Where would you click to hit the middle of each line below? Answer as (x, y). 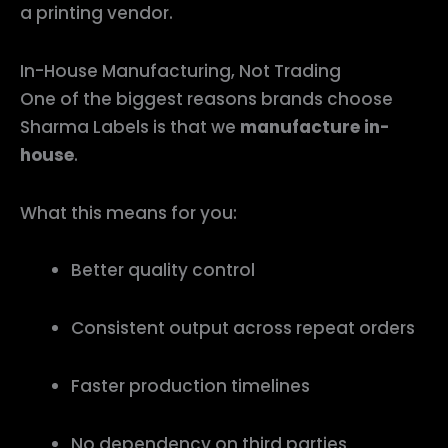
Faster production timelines (190, 385)
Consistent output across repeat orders (243, 328)
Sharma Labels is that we (130, 126)
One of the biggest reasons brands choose (206, 98)
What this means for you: (128, 212)
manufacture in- (315, 126)
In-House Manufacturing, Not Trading (180, 70)
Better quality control (163, 270)
